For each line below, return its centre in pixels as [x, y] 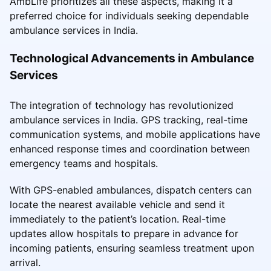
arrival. [25, 262]
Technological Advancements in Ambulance [132, 58]
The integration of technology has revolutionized [122, 105]
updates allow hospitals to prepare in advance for [124, 233]
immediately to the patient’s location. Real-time [118, 219]
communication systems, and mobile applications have [135, 134]
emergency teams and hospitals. [84, 163]
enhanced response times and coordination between [130, 149]
